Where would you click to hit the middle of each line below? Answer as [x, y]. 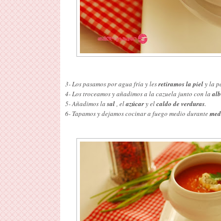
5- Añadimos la [86, 103]
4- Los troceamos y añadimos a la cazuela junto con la [139, 93]
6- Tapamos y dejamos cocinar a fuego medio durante [137, 113]
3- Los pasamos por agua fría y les [112, 84]
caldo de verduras [181, 103]
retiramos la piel [181, 84]
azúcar [135, 103]
